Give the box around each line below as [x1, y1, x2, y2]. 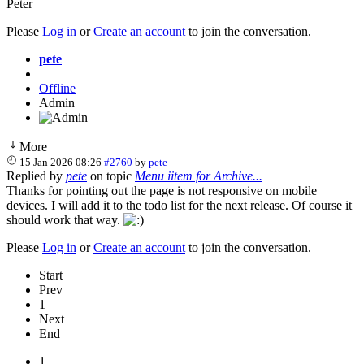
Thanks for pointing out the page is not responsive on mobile [6, 183, 317, 197]
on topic [87, 168, 135, 183]
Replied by [6, 168, 66, 183]
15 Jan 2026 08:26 [19, 155, 102, 168]
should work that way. [6, 212, 123, 227]
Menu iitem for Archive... [135, 168, 262, 183]
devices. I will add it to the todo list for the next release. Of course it [6, 197, 352, 212]
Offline [39, 80, 76, 95]
